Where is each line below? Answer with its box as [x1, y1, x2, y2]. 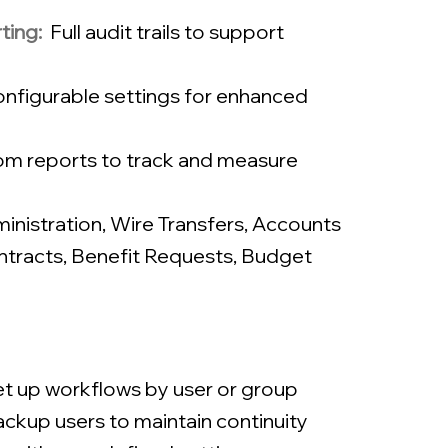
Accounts [252, 211, 341, 236]
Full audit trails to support [50, 19, 284, 44]
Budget [241, 243, 312, 268]
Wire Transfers [110, 211, 244, 236]
